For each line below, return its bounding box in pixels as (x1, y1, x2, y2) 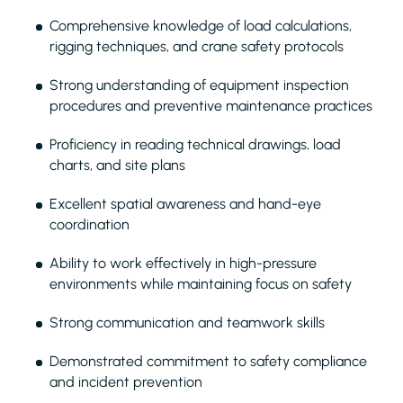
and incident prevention (49, 373, 202, 390)
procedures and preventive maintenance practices (49, 97, 372, 114)
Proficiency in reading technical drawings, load (49, 136, 341, 153)
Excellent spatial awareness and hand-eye (49, 195, 321, 212)
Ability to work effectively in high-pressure (49, 255, 317, 272)
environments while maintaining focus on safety (49, 275, 352, 292)
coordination (49, 216, 130, 233)
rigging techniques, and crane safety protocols (49, 38, 344, 55)
